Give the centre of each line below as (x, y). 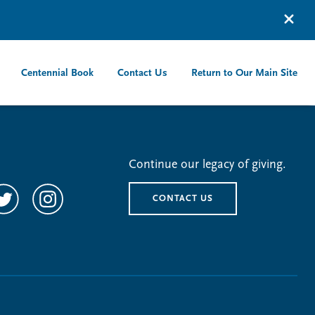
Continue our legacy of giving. (207, 165)
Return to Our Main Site (244, 73)
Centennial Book (57, 73)
